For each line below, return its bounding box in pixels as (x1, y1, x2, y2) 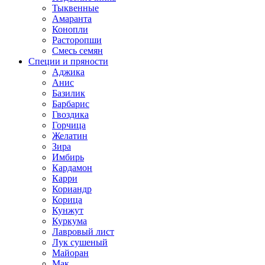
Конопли (52, 24, 88, 34)
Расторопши (52, 35, 102, 45)
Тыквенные (52, 3, 99, 13)
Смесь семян (52, 46, 103, 56)
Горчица (52, 120, 86, 130)
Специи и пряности (28, 56, 108, 66)
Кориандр (52, 184, 92, 194)
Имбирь (52, 152, 84, 162)
